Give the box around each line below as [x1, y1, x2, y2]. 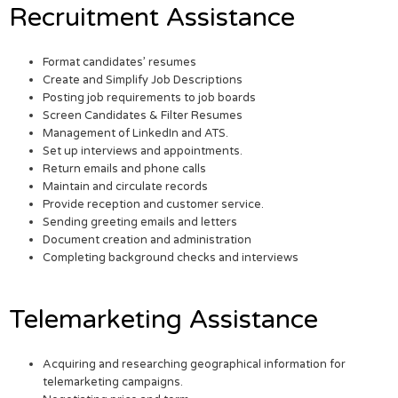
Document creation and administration [43, 233, 252, 248]
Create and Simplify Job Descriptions [43, 73, 243, 88]
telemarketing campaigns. [43, 374, 184, 389]
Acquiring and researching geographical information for [43, 356, 346, 371]
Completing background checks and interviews [43, 251, 299, 266]
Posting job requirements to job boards [43, 91, 257, 106]
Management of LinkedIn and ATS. [43, 126, 229, 141]
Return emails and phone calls [43, 162, 207, 177]
